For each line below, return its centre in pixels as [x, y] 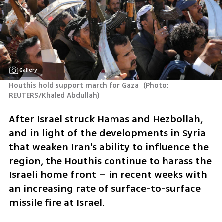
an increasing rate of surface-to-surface [105, 189]
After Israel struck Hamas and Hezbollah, [106, 119]
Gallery [28, 70]
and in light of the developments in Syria [107, 133]
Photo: [158, 85]
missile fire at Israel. [56, 203]
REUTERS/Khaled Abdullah [53, 95]
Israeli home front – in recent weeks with [108, 175]
